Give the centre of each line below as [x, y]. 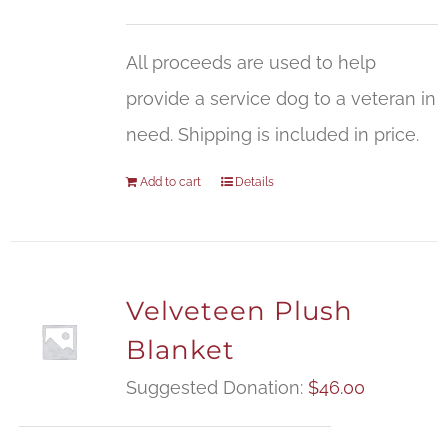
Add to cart [170, 182]
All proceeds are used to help [250, 63]
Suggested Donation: [216, 388]
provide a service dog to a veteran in [280, 99]
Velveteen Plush [239, 311]
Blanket [180, 350]
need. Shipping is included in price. [272, 135]
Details [254, 182]
